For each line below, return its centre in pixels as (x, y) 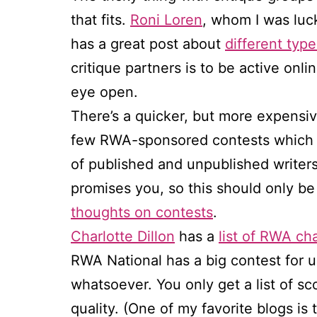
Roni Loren (166, 20)
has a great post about (148, 44)
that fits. (100, 20)
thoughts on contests (142, 213)
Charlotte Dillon (123, 237)
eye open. (104, 92)
